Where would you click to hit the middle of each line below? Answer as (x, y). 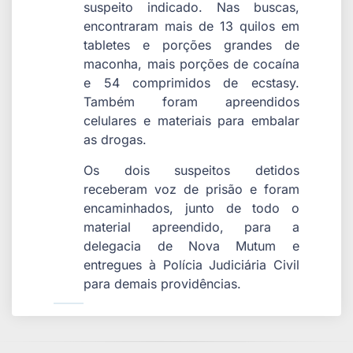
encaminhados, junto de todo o (191, 208)
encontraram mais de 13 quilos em (191, 26)
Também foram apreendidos (191, 102)
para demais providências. (163, 283)
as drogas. (115, 140)
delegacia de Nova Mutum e (191, 245)
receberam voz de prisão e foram (191, 189)
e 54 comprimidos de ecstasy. (191, 83)
